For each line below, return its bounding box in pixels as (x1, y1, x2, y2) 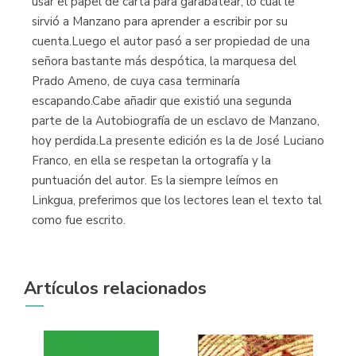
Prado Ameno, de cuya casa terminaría (32, 73, 240, 90)
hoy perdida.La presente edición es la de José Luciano (32, 133, 324, 149)
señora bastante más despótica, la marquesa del (32, 53, 296, 70)
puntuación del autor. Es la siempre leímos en (32, 172, 278, 189)
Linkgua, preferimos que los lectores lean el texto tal (32, 192, 322, 209)
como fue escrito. (32, 212, 126, 229)
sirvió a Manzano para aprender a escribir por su (32, 14, 288, 30)
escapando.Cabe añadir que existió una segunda (32, 93, 292, 110)
